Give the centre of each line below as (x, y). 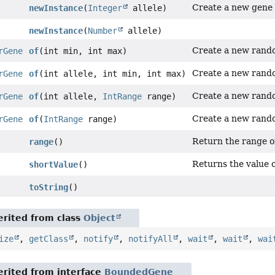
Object (100, 218)
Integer (105, 8)
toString (49, 188)
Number (103, 31)
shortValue (54, 165)
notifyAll (151, 239)
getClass (49, 239)
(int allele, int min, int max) (113, 74)
